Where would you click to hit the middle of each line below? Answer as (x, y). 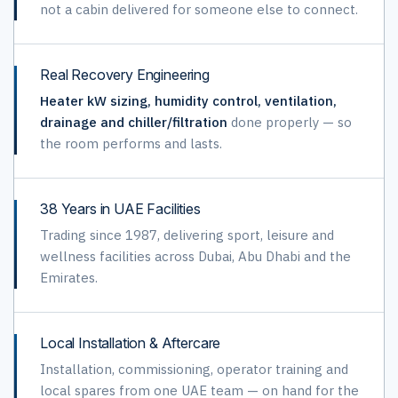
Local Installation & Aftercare (131, 343)
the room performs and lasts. (131, 143)
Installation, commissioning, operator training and (194, 369)
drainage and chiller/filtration (134, 122)
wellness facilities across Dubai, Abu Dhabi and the (195, 256)
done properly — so (290, 122)
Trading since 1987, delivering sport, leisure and (187, 235)
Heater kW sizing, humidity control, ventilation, (188, 101)
